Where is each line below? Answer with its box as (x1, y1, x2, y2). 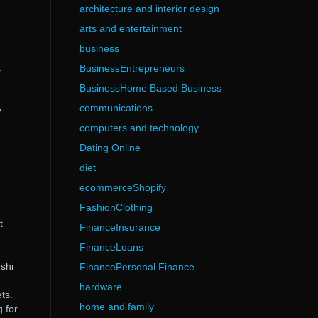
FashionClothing (79, 202, 153, 213)
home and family (79, 301, 154, 312)
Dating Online (79, 142, 141, 153)
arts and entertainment (79, 23, 182, 34)
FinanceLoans (79, 241, 143, 253)
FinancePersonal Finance (79, 261, 194, 273)
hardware (79, 281, 122, 292)
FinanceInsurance (79, 221, 160, 233)
